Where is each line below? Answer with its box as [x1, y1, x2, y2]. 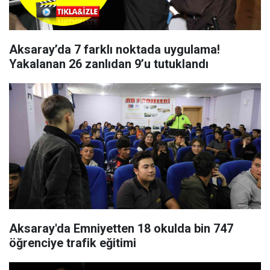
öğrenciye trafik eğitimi [9, 236, 136, 250]
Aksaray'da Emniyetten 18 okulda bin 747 [9, 221, 233, 236]
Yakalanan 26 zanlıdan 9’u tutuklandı [9, 57, 209, 71]
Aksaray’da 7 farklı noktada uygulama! [9, 42, 74, 57]
